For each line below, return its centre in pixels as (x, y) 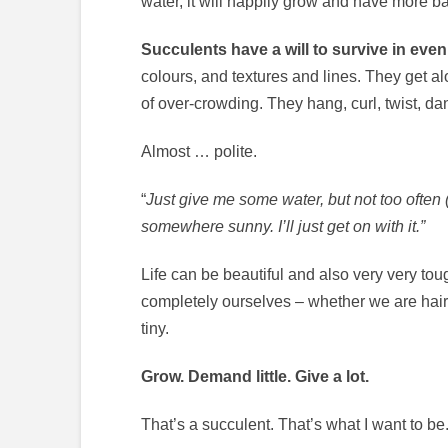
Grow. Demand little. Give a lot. (254, 377)
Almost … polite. (198, 152)
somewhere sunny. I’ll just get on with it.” (282, 227)
